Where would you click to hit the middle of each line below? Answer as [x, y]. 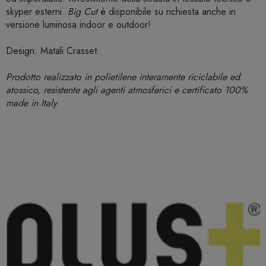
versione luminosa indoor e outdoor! [78, 25]
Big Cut [83, 12]
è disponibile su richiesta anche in [167, 12]
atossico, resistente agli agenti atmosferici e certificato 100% [127, 90]
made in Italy [31, 103]
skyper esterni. [37, 12]
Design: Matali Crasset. [53, 51]
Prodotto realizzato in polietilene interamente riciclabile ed [123, 77]
